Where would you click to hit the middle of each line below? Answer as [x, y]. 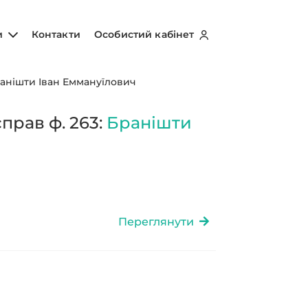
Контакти [56, 34]
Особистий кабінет [146, 34]
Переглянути [158, 221]
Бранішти [150, 123]
